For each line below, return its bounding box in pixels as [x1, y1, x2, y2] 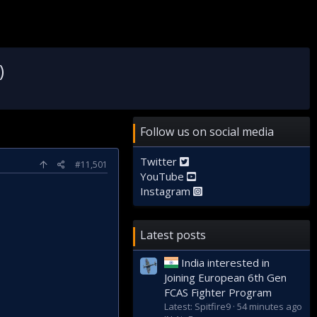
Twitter [140, 154, 180, 168]
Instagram [140, 184, 193, 198]
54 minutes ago [237, 300, 302, 313]
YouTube [140, 169, 187, 183]
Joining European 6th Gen [164, 270, 287, 285]
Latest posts [140, 227, 206, 243]
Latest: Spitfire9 [164, 300, 231, 313]
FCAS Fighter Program [164, 285, 272, 300]
